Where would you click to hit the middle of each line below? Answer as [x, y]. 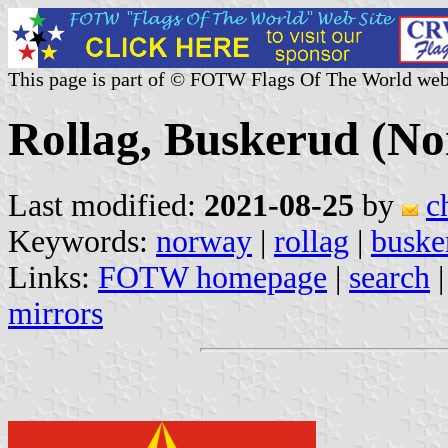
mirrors [55, 313]
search [389, 277]
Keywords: [82, 241]
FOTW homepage [212, 277]
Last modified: [106, 205]
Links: [53, 277]
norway [204, 241]
